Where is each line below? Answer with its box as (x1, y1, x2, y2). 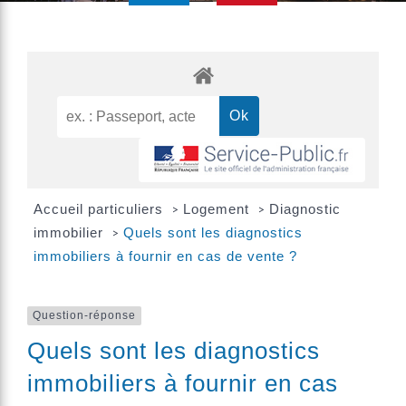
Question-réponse (33, 309, 136, 323)
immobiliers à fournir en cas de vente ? (33, 248, 297, 265)
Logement (182, 201, 254, 217)
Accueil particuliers (33, 201, 168, 217)
